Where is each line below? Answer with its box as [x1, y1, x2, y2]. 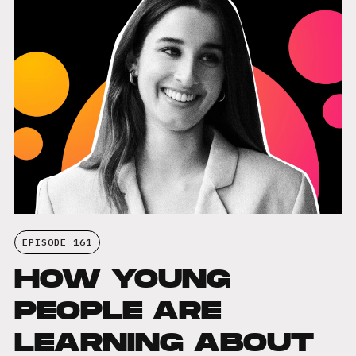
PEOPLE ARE [14, 291, 221, 330]
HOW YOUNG [14, 259, 230, 298]
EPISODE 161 [21, 236, 92, 249]
